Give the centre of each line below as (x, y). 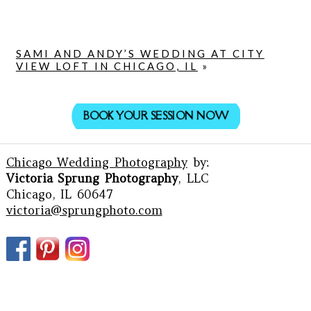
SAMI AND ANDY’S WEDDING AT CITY (140, 53)
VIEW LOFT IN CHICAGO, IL (107, 66)
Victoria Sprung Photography (92, 178)
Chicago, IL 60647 (59, 194)
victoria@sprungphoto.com (84, 210)
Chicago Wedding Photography (96, 162)
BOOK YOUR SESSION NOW (155, 116)
